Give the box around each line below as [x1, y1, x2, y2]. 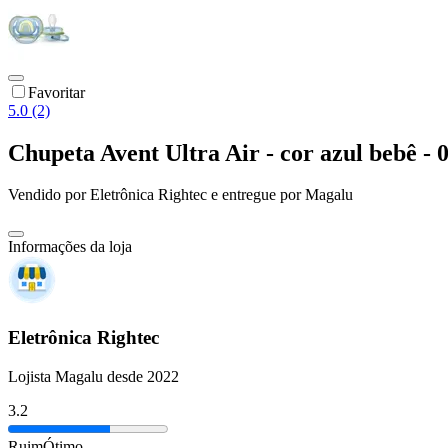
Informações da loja [8, 238, 132, 256]
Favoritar [28, 83, 85, 101]
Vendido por [8, 186, 90, 204]
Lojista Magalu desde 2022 [8, 367, 179, 385]
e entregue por [207, 186, 301, 204]
